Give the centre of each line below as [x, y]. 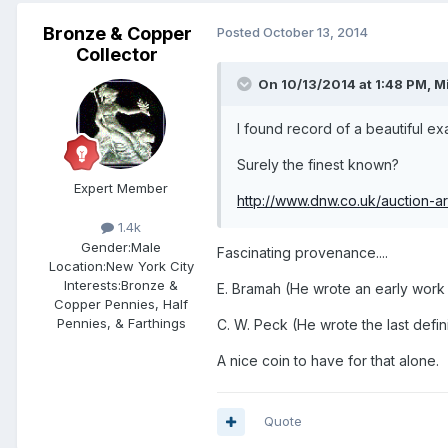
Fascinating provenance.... [302, 253]
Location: [77, 265]
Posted [240, 32]
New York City [149, 265]
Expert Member [121, 188]
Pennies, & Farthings [121, 322]
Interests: [92, 284]
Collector [117, 55]
